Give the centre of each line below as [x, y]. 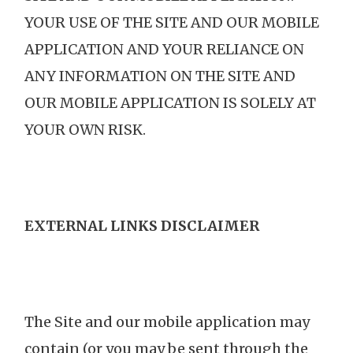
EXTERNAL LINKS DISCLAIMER [142, 226]
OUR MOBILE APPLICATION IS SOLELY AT [170, 103]
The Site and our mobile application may [167, 322]
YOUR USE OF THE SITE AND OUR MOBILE [172, 23]
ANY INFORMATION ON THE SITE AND [160, 76]
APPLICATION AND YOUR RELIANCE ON [164, 50]
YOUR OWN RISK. [85, 130]
